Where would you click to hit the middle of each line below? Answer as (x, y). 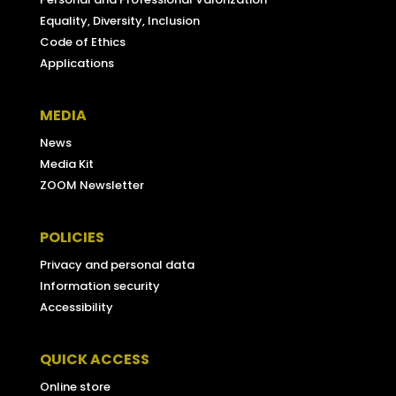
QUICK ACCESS (94, 360)
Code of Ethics (82, 42)
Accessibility (76, 308)
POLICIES (72, 238)
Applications (76, 64)
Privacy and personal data (117, 265)
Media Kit (66, 164)
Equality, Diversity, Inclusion (119, 21)
